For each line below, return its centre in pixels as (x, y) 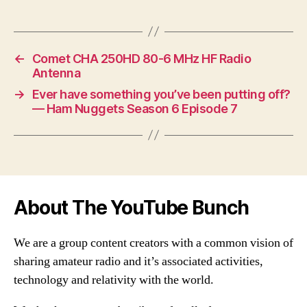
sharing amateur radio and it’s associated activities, (138, 261)
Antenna (56, 73)
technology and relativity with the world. (114, 280)
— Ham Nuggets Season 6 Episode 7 (135, 108)
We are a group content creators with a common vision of (153, 243)
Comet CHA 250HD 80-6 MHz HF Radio (142, 58)
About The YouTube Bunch (132, 207)
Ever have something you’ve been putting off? (161, 94)
